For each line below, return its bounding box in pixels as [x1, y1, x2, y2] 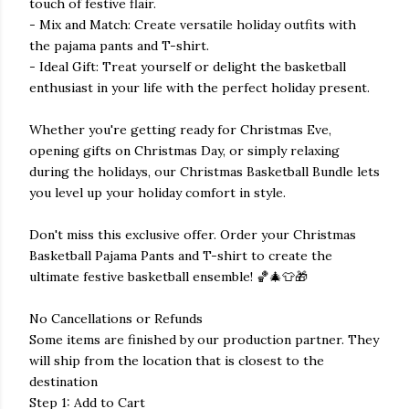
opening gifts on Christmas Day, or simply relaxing [29, 142, 340, 159]
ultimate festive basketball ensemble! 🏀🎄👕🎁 [29, 268, 308, 285]
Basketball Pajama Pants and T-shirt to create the [29, 247, 332, 264]
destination [29, 373, 98, 390]
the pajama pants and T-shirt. [29, 37, 209, 54]
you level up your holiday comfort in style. [29, 184, 286, 201]
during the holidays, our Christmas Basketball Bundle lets [29, 163, 380, 180]
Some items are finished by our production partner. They [29, 331, 379, 348]
